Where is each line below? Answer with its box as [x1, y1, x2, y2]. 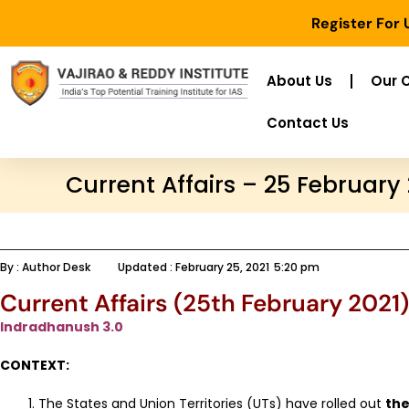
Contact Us [267, 113, 349, 132]
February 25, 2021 [175, 259, 269, 275]
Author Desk [22, 259, 90, 275]
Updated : [118, 259, 173, 275]
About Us [267, 71, 332, 90]
